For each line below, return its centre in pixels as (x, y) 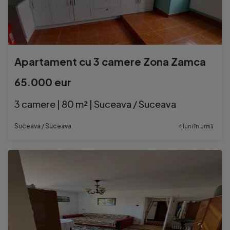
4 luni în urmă (196, 126)
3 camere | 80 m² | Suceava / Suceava (95, 104)
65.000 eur (43, 82)
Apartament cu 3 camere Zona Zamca (110, 61)
